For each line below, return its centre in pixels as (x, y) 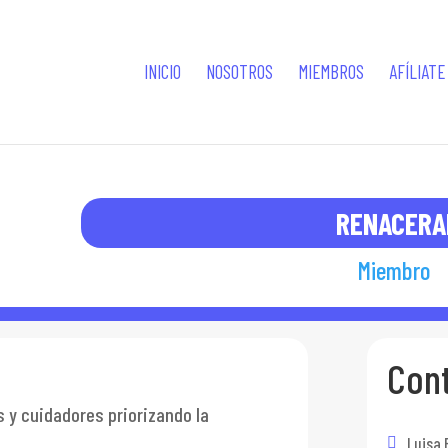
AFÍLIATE (416, 71)
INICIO (162, 71)
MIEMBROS (330, 71)
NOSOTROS (239, 71)
